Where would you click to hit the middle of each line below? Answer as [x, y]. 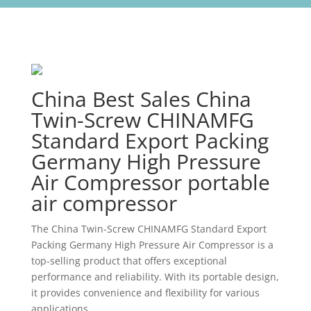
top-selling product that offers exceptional [129, 261]
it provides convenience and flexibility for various [145, 293]
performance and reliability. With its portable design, [155, 277]
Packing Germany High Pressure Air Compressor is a [152, 245]
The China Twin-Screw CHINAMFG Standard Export [149, 229]
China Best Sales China [141, 99]
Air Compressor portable [150, 182]
